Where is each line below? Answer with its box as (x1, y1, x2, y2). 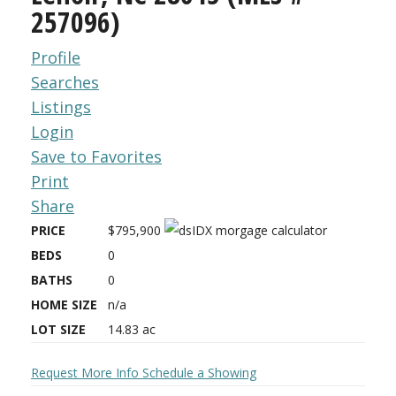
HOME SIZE (31, 296, 97, 313)
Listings (31, 96, 91, 118)
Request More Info (31, 364, 142, 381)
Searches (31, 72, 99, 93)
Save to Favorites (31, 146, 162, 167)
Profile (31, 47, 80, 68)
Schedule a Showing (142, 364, 256, 381)
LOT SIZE (31, 321, 86, 338)
